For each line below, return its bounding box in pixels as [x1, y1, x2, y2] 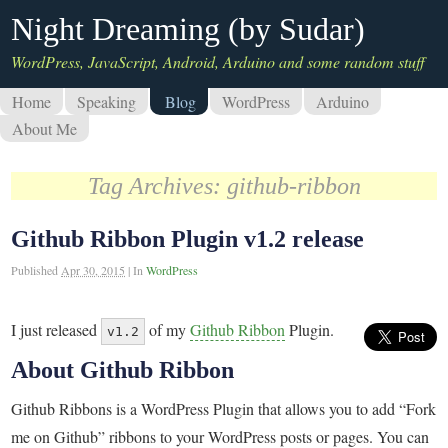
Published [11, 262, 62, 278]
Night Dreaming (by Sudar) [11, 11, 366, 47]
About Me [12, 118, 77, 139]
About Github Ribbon [11, 357, 235, 384]
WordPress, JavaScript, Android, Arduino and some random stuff [11, 51, 426, 72]
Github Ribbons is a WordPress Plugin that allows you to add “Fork [11, 397, 437, 419]
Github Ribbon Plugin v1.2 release [11, 226, 365, 252]
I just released [11, 319, 102, 340]
